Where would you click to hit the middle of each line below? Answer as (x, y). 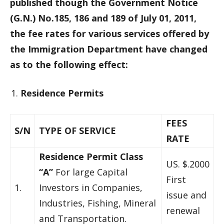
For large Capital (90, 172)
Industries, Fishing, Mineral (97, 203)
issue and (186, 195)
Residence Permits (62, 93)
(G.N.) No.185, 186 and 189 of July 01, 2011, (103, 18)
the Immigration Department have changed (109, 49)
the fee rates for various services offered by (109, 33)
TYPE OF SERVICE (79, 130)
